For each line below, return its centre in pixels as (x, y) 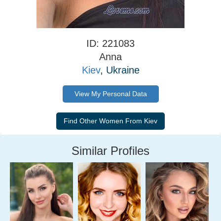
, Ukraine (120, 70)
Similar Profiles (110, 151)
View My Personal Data (110, 94)
